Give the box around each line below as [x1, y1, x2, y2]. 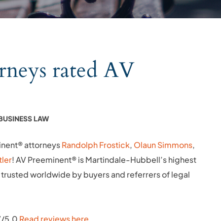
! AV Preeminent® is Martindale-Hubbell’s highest [12, 154, 196, 165]
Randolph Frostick [62, 140, 130, 150]
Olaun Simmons [134, 140, 192, 150]
